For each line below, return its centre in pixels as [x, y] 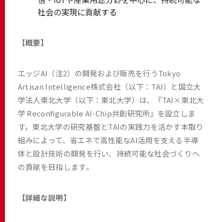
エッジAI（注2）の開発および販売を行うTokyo [99, 73]
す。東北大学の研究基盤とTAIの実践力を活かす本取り [111, 126]
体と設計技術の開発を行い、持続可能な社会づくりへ [109, 153]
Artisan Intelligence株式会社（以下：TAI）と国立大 [109, 86]
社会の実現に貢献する [77, 12]
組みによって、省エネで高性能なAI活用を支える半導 [108, 140]
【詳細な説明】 [44, 197]
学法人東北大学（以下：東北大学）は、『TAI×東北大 [111, 100]
